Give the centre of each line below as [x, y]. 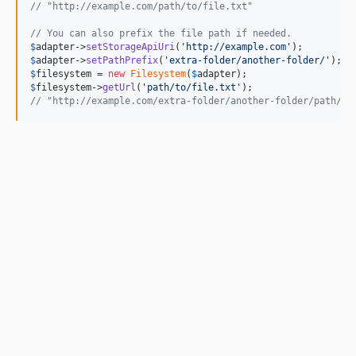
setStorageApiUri [130, 47]
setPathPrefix [122, 60]
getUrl [119, 87]
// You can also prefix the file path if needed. [161, 33]
